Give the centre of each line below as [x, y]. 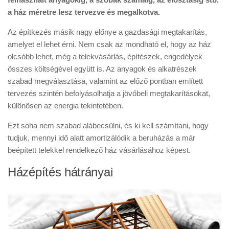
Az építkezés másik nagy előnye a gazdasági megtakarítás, [107, 32]
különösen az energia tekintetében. [65, 106]
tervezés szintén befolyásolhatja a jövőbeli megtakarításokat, [109, 93]
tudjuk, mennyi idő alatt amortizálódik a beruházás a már [101, 138]
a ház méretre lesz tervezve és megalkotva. [84, 12]
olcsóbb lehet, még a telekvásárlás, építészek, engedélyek [105, 56]
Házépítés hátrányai [60, 172]
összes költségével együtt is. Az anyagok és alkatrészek [102, 69]
